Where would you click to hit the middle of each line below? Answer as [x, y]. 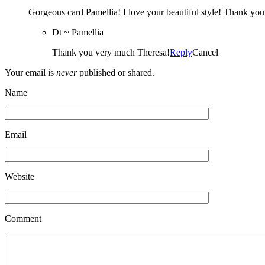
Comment [23, 218]
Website [20, 176]
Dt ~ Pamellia [78, 32]
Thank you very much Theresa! [111, 52]
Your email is [30, 72]
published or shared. [116, 72]
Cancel [205, 52]
